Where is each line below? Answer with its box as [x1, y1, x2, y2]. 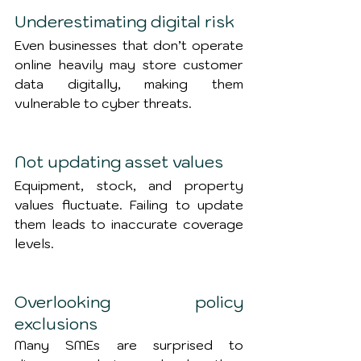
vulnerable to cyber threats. [15, 95, 192, 111]
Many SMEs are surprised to [15, 337, 243, 353]
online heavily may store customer [15, 56, 243, 73]
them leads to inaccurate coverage [15, 216, 243, 232]
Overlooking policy [15, 292, 243, 313]
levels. [15, 235, 54, 251]
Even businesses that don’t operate [15, 37, 243, 53]
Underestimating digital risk [15, 11, 234, 32]
